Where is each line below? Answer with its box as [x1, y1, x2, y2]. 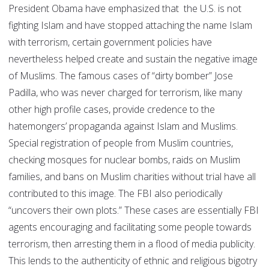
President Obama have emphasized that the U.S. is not [8, 2, 241, 16]
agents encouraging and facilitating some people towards [8, 220, 252, 234]
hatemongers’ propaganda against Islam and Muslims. [8, 119, 238, 133]
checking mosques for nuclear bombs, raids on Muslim [8, 153, 240, 167]
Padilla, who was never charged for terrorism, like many [8, 86, 242, 100]
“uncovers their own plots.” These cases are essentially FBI [8, 204, 259, 217]
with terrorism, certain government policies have [8, 35, 212, 49]
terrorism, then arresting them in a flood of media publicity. [8, 237, 255, 251]
